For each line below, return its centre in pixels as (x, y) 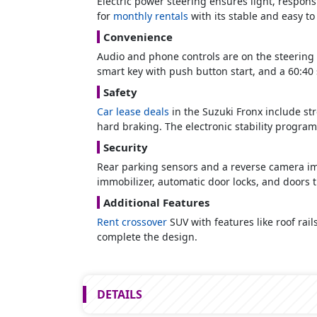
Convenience (138, 36)
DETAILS (120, 294)
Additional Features (156, 202)
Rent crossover (132, 221)
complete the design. (147, 236)
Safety (120, 92)
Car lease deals (133, 111)
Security (126, 147)
